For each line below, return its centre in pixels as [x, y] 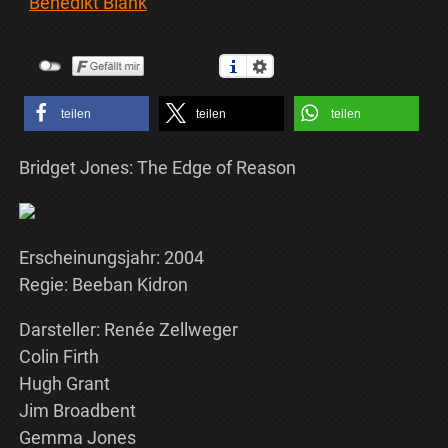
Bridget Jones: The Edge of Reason [157, 168]
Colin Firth [58, 357]
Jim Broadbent [77, 411]
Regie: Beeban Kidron [103, 285]
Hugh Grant [64, 384]
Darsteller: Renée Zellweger [128, 330]
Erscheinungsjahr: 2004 [111, 258]
